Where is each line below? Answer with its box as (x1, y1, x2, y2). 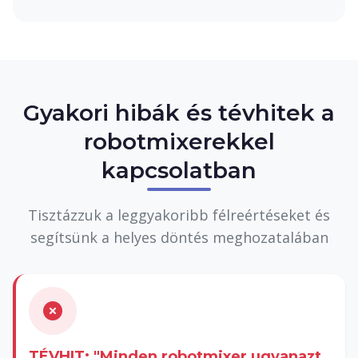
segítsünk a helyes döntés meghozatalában (30, 227, 328, 247)
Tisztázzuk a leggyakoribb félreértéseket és (28, 205, 330, 225)
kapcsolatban (101, 156, 257, 184)
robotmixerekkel (83, 127, 275, 155)
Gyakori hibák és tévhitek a (23, 98, 335, 126)
